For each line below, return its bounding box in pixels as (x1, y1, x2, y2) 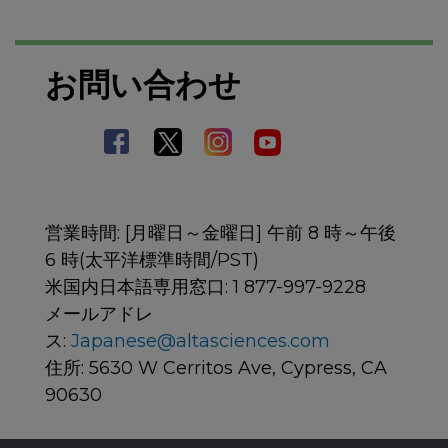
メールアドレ (45, 303, 153, 326)
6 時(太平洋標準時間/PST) (45, 249, 259, 272)
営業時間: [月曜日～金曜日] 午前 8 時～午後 (45, 222, 396, 245)
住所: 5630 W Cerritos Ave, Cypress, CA (45, 357, 387, 380)
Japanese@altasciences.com (71, 330, 330, 353)
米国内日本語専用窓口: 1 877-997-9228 (45, 276, 366, 299)
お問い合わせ (45, 66, 241, 105)
